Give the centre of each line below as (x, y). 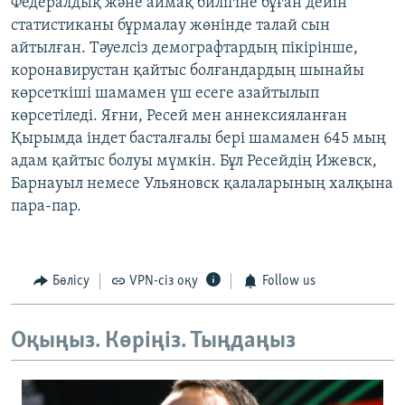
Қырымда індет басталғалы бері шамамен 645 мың (198, 139)
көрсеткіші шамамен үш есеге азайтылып (165, 94)
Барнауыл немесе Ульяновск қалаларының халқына (202, 184)
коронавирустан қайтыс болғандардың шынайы (188, 71)
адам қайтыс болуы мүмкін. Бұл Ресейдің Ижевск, (194, 162)
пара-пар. (46, 207)
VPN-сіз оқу (164, 282)
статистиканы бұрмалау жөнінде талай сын (170, 26)
